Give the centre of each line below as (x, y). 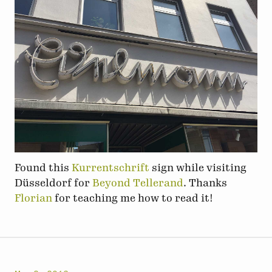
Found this (43, 168)
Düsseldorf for (53, 183)
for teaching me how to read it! (133, 198)
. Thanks (205, 183)
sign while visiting (198, 168)
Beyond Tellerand (138, 183)
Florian (33, 198)
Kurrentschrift (110, 168)
